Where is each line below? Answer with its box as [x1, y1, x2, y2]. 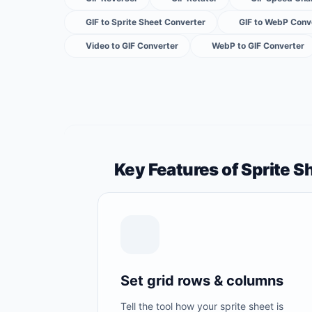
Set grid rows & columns [120, 272, 283, 289]
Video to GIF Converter [86, 40, 178, 51]
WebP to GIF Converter [212, 40, 304, 51]
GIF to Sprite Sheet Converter [86, 17, 205, 27]
